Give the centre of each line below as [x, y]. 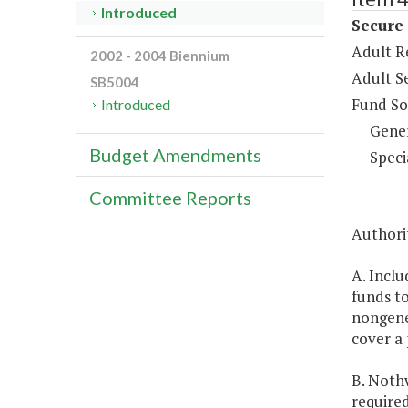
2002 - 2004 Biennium [160, 56]
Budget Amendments [175, 155]
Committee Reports [170, 198]
